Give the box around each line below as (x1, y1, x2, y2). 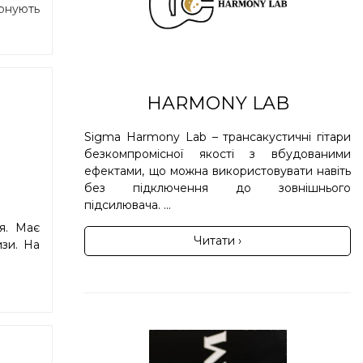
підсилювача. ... (84, 197, 172, 212)
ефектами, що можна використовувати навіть (84, 163, 351, 178)
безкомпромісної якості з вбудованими (84, 146, 351, 161)
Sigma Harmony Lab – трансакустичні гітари (84, 129, 351, 144)
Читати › (194, 233, 242, 248)
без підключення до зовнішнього (84, 180, 351, 195)
